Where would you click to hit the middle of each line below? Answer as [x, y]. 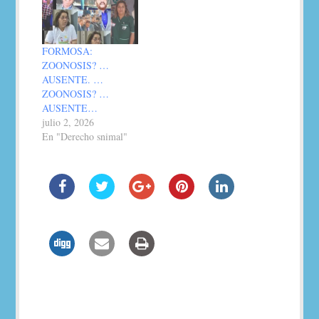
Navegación [92, 301]
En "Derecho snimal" [85, 137]
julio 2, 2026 [68, 122]
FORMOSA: [68, 51]
